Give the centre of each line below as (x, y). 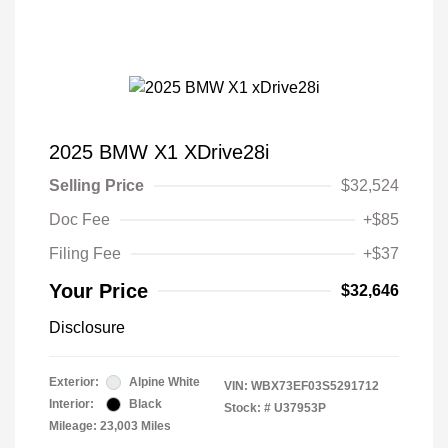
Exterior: (74, 382)
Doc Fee (79, 220)
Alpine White (164, 382)
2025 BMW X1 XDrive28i (159, 152)
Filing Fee (85, 254)
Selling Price (96, 186)
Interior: (71, 404)
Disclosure (87, 328)
